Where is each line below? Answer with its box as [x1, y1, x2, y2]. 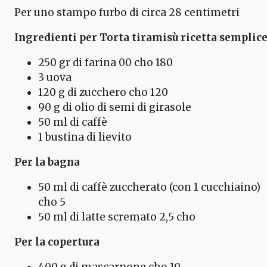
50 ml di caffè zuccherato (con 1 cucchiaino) [38, 180, 260, 194]
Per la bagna [14, 155, 80, 169]
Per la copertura [14, 235, 100, 249]
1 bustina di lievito [38, 130, 132, 144]
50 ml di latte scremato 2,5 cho [38, 210, 195, 223]
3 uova [38, 70, 72, 84]
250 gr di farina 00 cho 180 [38, 55, 173, 69]
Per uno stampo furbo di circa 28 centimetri [14, 5, 240, 19]
